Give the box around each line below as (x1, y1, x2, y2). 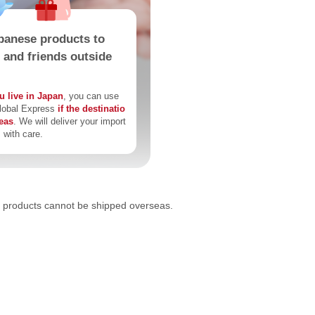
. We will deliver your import (13, 116, 126, 127)
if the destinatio (58, 103, 125, 114)
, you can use (63, 91, 119, 101)
